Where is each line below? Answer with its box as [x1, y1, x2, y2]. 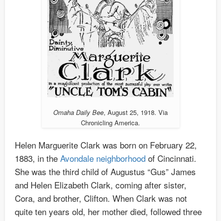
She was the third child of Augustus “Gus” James [15, 165, 196, 178]
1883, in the [15, 151, 60, 164]
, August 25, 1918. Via [104, 107, 168, 117]
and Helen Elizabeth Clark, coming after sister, [15, 178, 186, 191]
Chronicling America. [81, 117, 140, 127]
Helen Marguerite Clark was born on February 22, [15, 138, 197, 151]
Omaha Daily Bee [53, 107, 104, 117]
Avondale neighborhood [60, 151, 146, 164]
